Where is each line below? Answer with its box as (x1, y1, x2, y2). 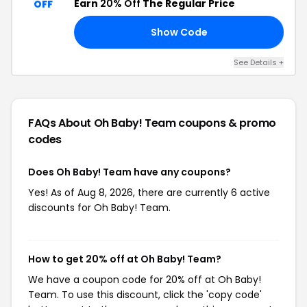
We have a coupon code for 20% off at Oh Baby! (28, 273, 261, 286)
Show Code (150, 25, 208, 39)
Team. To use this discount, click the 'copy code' (28, 288, 262, 302)
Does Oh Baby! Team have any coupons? (28, 165, 231, 179)
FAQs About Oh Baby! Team (28, 115, 179, 131)
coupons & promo (178, 115, 277, 131)
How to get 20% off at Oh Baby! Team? (28, 252, 221, 266)
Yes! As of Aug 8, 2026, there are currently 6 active (28, 186, 270, 199)
